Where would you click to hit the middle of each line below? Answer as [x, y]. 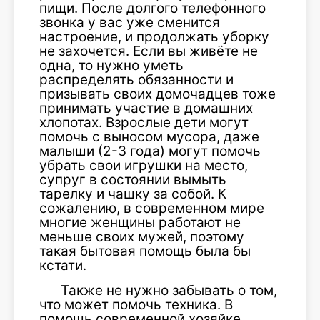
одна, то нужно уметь [111, 65]
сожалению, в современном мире [152, 208]
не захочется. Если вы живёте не [149, 51]
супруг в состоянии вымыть [133, 180]
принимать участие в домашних [146, 108]
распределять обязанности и [136, 80]
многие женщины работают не [140, 222]
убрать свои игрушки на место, [144, 165]
